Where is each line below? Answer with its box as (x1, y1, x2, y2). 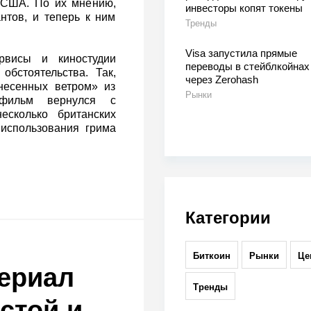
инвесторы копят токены (185, 2, 303, 15)
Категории (185, 208, 271, 228)
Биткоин (192, 251, 230, 262)
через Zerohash (185, 74, 258, 86)
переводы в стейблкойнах (185, 60, 310, 73)
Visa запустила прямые (185, 47, 297, 60)
